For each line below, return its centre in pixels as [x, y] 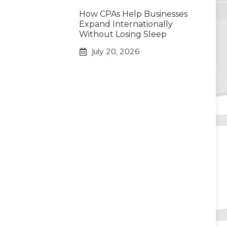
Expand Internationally [126, 24]
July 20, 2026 [116, 51]
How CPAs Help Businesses [133, 14]
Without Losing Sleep [123, 34]
